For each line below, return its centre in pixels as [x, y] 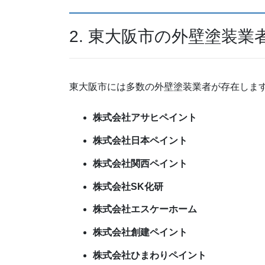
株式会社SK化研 [128, 186]
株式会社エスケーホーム [145, 209]
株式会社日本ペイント [140, 141]
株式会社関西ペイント [140, 163]
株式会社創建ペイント [140, 232]
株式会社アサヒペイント [145, 118]
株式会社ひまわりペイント [150, 256]
